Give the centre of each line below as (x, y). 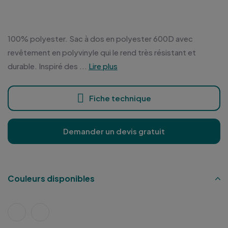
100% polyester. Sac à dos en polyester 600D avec (100, 39)
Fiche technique (120, 98)
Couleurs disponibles (51, 179)
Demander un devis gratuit (114, 131)
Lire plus (103, 66)
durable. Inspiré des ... (47, 66)
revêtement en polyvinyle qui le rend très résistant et (102, 52)
